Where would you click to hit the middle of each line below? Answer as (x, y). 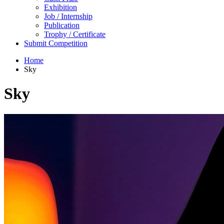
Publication (62, 25)
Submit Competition (56, 43)
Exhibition (60, 7)
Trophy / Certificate (75, 34)
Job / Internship (68, 16)
